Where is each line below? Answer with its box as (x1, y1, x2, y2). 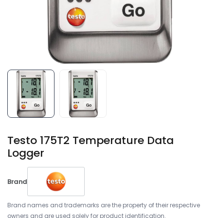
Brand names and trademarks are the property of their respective (7, 201, 200, 209)
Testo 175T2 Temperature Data (7, 133, 174, 148)
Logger (7, 145, 44, 161)
